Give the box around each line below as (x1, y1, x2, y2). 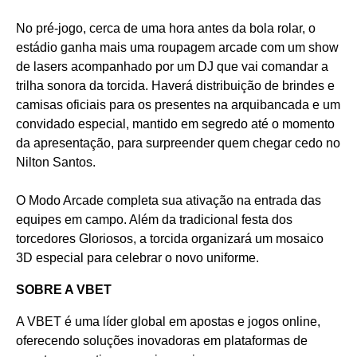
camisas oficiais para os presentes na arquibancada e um (16, 98, 340, 112)
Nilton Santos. (16, 155, 96, 169)
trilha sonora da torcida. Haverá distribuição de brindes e (16, 79, 335, 92)
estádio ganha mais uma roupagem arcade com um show (16, 41, 339, 54)
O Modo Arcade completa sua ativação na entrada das (16, 194, 321, 207)
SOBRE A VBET (16, 283, 112, 296)
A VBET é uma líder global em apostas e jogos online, (16, 315, 320, 328)
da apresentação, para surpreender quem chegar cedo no (16, 136, 340, 150)
